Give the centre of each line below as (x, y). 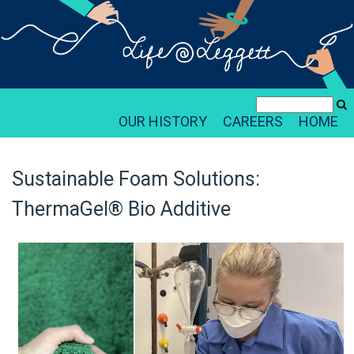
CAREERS (253, 121)
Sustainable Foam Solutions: (136, 179)
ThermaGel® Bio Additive (121, 209)
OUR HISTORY (163, 121)
